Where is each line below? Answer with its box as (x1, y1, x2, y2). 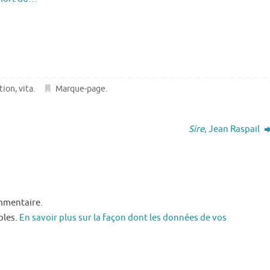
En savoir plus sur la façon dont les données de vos (19, 212, 227, 224)
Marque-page (55, 84, 106, 95)
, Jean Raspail (204, 124, 262, 136)
